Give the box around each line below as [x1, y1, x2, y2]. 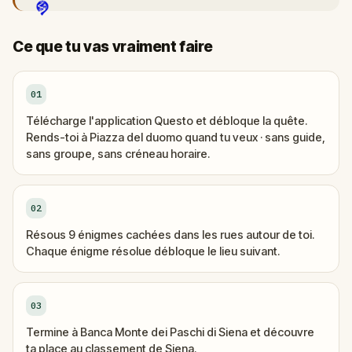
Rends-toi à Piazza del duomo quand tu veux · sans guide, [26, 130, 325, 144]
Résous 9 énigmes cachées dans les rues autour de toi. [26, 228, 314, 241]
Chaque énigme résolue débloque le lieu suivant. [26, 244, 280, 258]
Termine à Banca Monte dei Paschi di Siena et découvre [26, 325, 314, 339]
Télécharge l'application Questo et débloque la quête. [26, 114, 307, 127]
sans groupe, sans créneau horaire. [26, 147, 210, 160]
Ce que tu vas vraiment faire [13, 38, 213, 56]
